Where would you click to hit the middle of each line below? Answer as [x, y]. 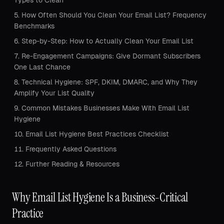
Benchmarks [34, 26]
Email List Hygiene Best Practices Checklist [97, 134]
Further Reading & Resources [72, 164]
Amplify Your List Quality [54, 93]
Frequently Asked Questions [71, 149]
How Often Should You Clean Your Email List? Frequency [114, 15]
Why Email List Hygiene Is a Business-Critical [100, 197]
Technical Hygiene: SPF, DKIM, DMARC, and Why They [109, 82]
